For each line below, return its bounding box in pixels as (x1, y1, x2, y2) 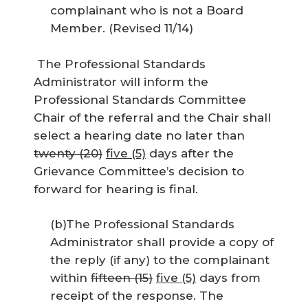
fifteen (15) (91, 271, 153, 285)
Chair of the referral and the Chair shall (34, 110, 271, 124)
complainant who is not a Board (50, 3, 243, 17)
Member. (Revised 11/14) (50, 21, 193, 35)
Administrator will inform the (34, 74, 208, 89)
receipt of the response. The (50, 289, 223, 302)
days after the (146, 146, 234, 160)
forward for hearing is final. (34, 181, 198, 196)
